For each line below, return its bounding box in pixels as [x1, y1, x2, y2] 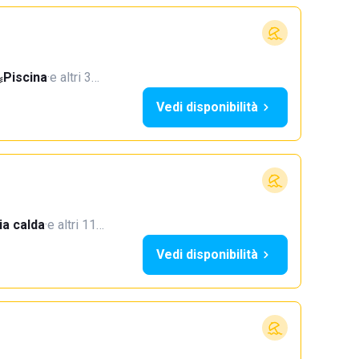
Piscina [3, 70, 47, 85]
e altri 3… [50, 70, 99, 85]
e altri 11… [47, 217, 104, 232]
